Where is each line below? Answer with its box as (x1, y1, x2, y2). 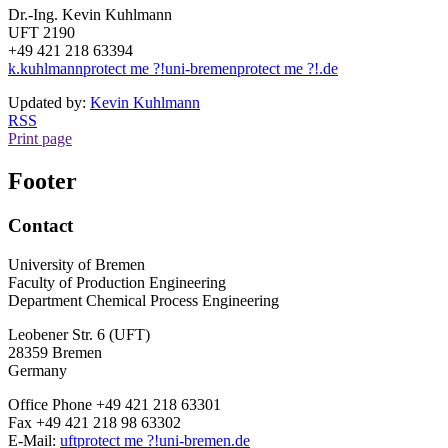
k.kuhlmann (8, 60, 83, 78)
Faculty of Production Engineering (8, 273, 226, 291)
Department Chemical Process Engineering (8, 291, 279, 309)
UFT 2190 (8, 24, 75, 42)
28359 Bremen (8, 343, 102, 361)
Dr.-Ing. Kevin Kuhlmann (8, 6, 172, 24)
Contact (8, 214, 73, 236)
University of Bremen (8, 255, 145, 273)
